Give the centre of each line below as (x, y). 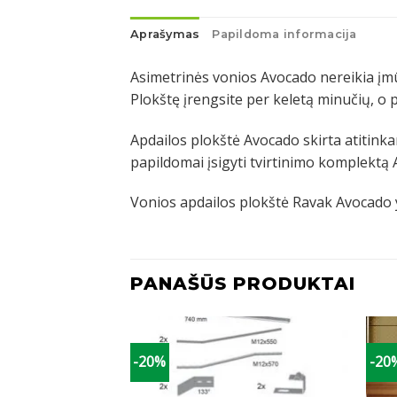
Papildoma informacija (284, 34)
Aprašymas (165, 34)
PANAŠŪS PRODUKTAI (243, 284)
